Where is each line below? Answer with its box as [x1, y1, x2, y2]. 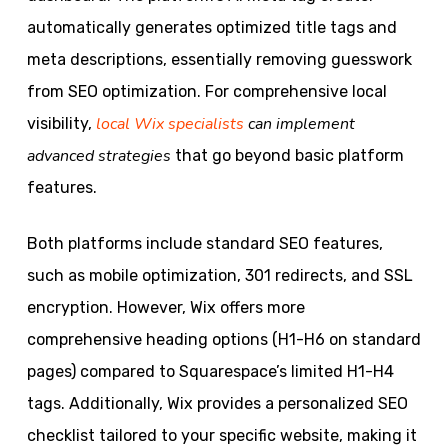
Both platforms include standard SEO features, [26, 233, 383, 253]
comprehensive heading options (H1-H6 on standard [26, 329, 421, 349]
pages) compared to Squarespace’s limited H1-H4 [26, 361, 394, 381]
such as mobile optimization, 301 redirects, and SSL [26, 265, 413, 285]
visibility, [26, 113, 92, 133]
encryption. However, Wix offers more [26, 297, 305, 317]
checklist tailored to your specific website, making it [26, 425, 417, 445]
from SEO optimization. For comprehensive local [26, 81, 387, 101]
